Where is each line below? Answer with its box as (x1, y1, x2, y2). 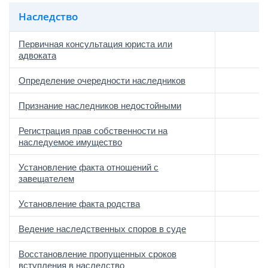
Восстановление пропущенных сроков (19, 249, 176, 259)
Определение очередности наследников (19, 75, 185, 86)
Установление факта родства (19, 199, 140, 209)
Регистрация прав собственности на (19, 126, 167, 136)
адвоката (19, 50, 56, 60)
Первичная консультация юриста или (19, 39, 172, 49)
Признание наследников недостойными (19, 100, 181, 111)
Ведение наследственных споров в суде (19, 224, 186, 234)
